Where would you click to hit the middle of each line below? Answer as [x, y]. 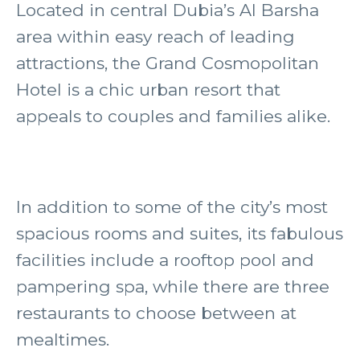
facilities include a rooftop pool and [165, 260]
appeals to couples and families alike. [173, 116]
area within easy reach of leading [155, 37]
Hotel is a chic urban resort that [148, 90]
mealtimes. [63, 340]
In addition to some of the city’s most [172, 207]
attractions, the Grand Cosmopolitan [168, 63]
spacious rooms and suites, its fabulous [180, 233]
